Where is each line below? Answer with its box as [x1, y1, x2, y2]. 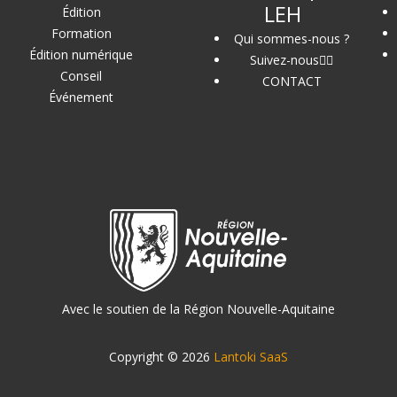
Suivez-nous [250, 51, 319, 69]
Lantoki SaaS [214, 347, 288, 365]
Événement [49, 89, 113, 106]
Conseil [60, 67, 102, 85]
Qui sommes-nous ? [234, 30, 349, 48]
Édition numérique [29, 46, 133, 64]
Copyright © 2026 [109, 347, 214, 365]
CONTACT [261, 73, 322, 90]
